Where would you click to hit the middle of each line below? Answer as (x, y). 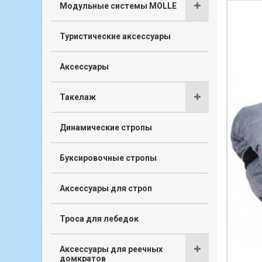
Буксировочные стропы (108, 158)
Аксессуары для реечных (111, 249)
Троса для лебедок (99, 218)
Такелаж (78, 97)
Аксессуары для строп (106, 188)
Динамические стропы (106, 127)
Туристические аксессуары (115, 36)
